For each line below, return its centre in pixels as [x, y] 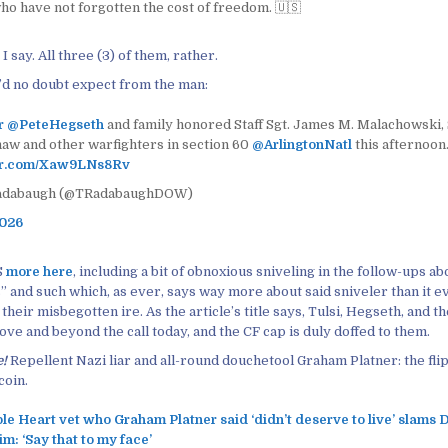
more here [39, 271]
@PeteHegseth [55, 124]
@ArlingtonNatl [301, 144]
